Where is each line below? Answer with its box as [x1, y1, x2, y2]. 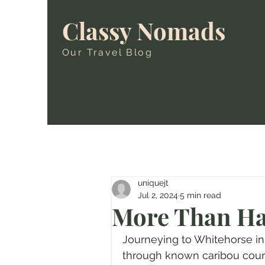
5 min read [180, 190, 221, 200]
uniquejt [138, 178, 169, 188]
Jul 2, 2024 [138, 190, 178, 200]
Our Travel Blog [62, 47, 153, 58]
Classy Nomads [62, 15, 225, 46]
